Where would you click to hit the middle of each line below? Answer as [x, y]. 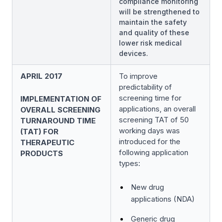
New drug [147, 187]
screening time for [150, 98]
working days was [149, 131]
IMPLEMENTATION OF [61, 99]
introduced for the [150, 141]
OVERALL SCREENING [60, 110]
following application [154, 152]
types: [130, 163]
